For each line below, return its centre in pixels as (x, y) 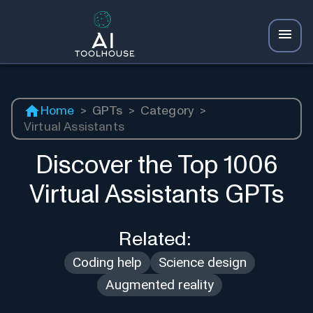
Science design (202, 263)
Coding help (107, 263)
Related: (156, 240)
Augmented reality (159, 285)
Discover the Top (129, 166)
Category (167, 111)
